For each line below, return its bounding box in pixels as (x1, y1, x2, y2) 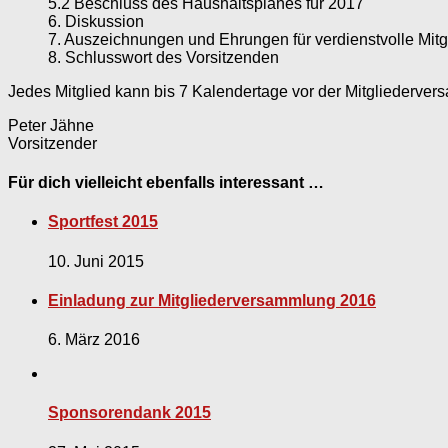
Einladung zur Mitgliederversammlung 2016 (48, 291, 376, 309)
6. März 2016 (48, 331, 140, 349)
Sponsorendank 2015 (48, 404, 211, 422)
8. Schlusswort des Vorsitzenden (48, 48, 279, 66)
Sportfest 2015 (48, 213, 158, 231)
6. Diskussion (48, 12, 144, 30)
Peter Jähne (8, 116, 94, 134)
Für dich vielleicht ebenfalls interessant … (8, 174, 324, 192)
